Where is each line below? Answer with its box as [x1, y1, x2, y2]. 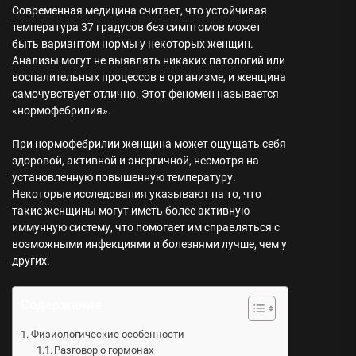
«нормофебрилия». [12, 104, 111, 117]
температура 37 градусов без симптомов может [12, 21, 261, 33]
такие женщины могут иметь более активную [12, 204, 250, 217]
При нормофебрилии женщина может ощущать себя [12, 137, 286, 150]
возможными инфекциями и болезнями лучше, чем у [12, 238, 287, 250]
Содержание [21, 296, 102, 312]
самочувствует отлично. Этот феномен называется [12, 87, 279, 100]
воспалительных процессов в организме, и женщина [12, 71, 286, 83]
